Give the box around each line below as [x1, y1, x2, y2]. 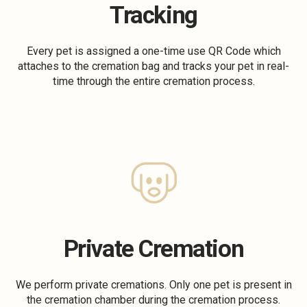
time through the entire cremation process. [52, 75, 255, 88]
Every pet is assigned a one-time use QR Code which [26, 45, 281, 58]
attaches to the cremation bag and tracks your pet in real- [18, 60, 289, 73]
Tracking [110, 1, 197, 29]
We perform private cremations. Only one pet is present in [15, 278, 292, 291]
